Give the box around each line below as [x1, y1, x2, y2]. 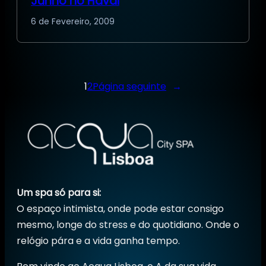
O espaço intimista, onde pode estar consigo [17, 201, 224, 216]
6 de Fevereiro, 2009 [31, 15, 115, 27]
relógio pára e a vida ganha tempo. [17, 233, 180, 248]
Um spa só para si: [17, 185, 101, 199]
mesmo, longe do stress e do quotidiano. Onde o [17, 217, 239, 232]
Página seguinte [93, 79, 166, 93]
